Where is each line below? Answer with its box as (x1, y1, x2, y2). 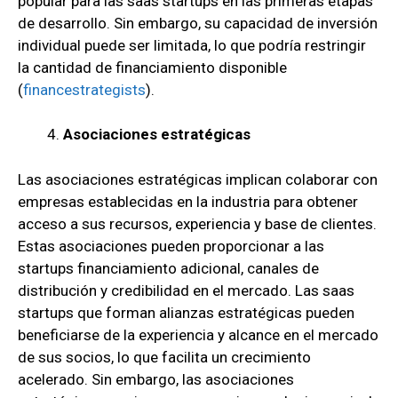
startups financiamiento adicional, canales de (18, 259, 319, 277)
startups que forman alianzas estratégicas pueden (18, 303, 354, 322)
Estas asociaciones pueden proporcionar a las (18, 236, 324, 255)
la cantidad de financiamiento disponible (18, 58, 287, 76)
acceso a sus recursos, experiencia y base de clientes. (18, 214, 377, 233)
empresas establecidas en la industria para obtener (18, 192, 358, 211)
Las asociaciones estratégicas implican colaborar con (18, 170, 378, 188)
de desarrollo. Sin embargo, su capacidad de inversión (18, 13, 378, 32)
